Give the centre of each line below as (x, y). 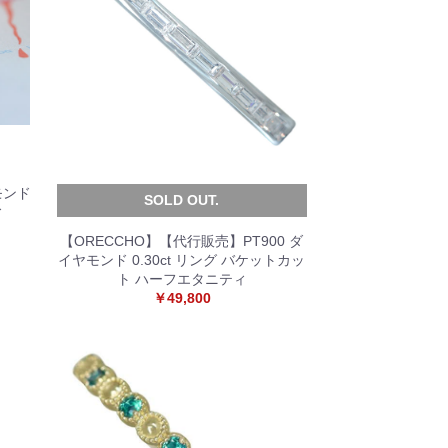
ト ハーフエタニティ (181, 279)
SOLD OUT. (182, 200)
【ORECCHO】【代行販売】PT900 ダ (182, 241)
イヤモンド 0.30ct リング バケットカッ (182, 260)
